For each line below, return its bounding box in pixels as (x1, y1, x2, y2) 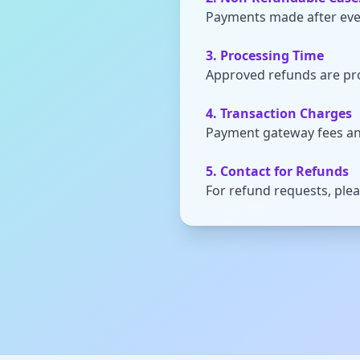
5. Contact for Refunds (206, 162, 349, 180)
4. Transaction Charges (206, 104, 352, 122)
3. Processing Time (206, 47, 324, 64)
